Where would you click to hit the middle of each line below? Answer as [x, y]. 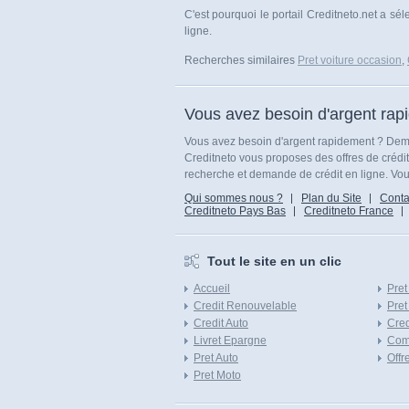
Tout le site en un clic [274, 261]
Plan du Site [331, 198]
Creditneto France [349, 211]
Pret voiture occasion [350, 60]
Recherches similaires [241, 60]
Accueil [212, 288]
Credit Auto [221, 323]
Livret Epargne [230, 341]
